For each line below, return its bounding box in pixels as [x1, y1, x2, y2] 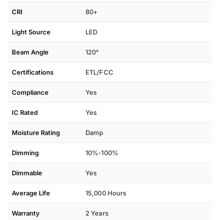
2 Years [85, 209, 109, 218]
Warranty [12, 209, 40, 218]
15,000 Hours [85, 189, 127, 197]
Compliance [12, 88, 49, 97]
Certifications [12, 68, 54, 77]
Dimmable [12, 169, 42, 177]
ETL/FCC [85, 68, 113, 77]
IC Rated [12, 109, 38, 117]
